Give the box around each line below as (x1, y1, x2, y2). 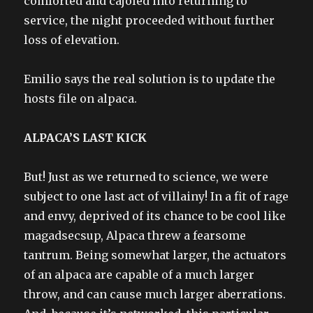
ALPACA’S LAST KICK (24, 131, 147, 145)
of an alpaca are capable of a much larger (24, 268, 255, 282)
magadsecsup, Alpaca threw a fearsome (24, 228, 247, 243)
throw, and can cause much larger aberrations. (24, 287, 286, 302)
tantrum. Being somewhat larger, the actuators (24, 248, 287, 263)
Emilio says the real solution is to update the (24, 72, 276, 87)
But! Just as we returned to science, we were (24, 170, 269, 184)
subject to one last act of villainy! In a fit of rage (24, 189, 289, 204)
